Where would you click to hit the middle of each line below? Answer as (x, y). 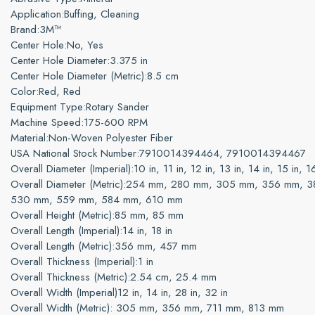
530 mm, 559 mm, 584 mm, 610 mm (97, 200)
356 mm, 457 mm (156, 246)
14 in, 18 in (147, 231)
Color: (25, 91)
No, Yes (85, 45)
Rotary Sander (117, 107)
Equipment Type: (48, 107)
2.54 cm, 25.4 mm (173, 277)
